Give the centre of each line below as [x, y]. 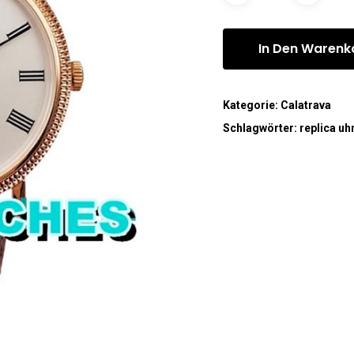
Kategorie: [252, 105]
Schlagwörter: [262, 128]
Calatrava [306, 105]
